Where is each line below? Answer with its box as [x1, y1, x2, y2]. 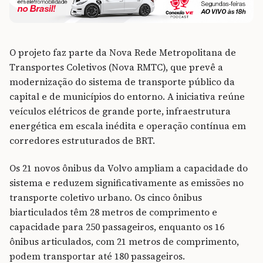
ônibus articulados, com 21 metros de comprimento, [9, 235, 239, 248]
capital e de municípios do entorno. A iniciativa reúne [9, 90, 245, 103]
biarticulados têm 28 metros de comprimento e [9, 205, 217, 218]
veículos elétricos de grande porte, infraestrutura [9, 104, 231, 117]
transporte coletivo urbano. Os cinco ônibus [9, 191, 202, 204]
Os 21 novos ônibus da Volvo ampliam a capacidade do [9, 161, 248, 174]
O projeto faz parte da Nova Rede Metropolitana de [9, 46, 236, 59]
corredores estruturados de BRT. [9, 134, 155, 147]
